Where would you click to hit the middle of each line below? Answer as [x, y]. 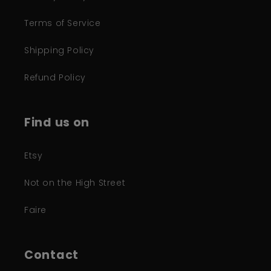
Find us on [57, 122]
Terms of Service [63, 23]
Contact [52, 255]
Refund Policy [55, 77]
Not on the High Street [75, 183]
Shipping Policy [59, 50]
